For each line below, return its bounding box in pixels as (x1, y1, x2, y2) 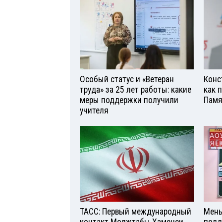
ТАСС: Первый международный (80, 206, 191, 217)
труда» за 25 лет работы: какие (80, 85, 191, 95)
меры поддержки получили (80, 95, 178, 106)
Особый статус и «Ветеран (80, 74, 174, 85)
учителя (80, 106, 109, 116)
